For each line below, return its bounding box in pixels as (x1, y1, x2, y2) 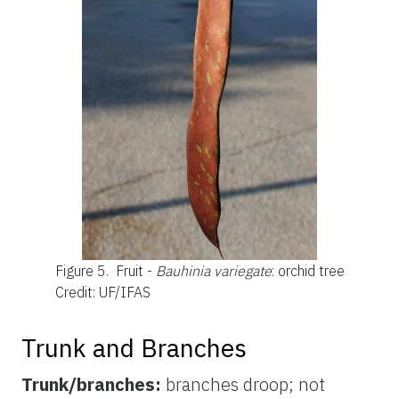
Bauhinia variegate (155, 261, 272, 280)
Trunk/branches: (21, 371, 166, 396)
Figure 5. (54, 261, 112, 280)
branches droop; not (166, 371, 325, 396)
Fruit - (115, 261, 156, 280)
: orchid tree (271, 261, 345, 280)
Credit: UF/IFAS (54, 282, 151, 301)
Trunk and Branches (21, 330, 247, 364)
